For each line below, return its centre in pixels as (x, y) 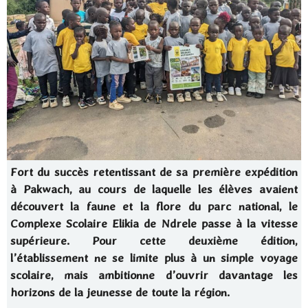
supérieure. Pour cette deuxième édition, (154, 241)
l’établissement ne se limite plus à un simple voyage (154, 258)
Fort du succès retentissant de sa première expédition (154, 172)
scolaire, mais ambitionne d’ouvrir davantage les (154, 275)
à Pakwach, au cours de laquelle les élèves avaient (154, 189)
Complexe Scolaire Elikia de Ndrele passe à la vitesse (154, 223)
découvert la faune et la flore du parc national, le (154, 206)
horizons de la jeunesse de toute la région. (120, 292)
